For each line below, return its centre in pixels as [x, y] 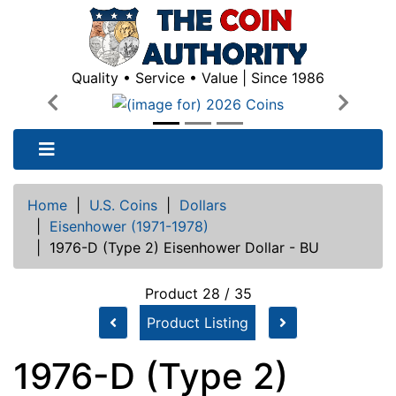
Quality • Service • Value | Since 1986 [198, 78]
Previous [80, 113]
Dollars [203, 205]
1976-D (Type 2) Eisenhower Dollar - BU [184, 247]
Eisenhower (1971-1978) [129, 226]
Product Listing [198, 322]
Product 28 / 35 [198, 293]
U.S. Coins [123, 205]
